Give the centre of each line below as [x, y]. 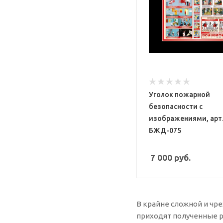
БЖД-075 [165, 131]
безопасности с [176, 107]
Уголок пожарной [179, 95]
